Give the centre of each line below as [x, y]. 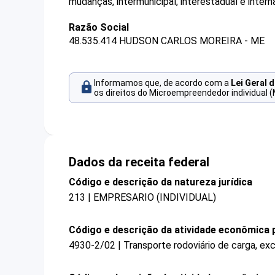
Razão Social [99, 27]
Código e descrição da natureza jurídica [161, 182]
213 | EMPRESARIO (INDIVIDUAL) [142, 197]
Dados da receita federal [139, 162]
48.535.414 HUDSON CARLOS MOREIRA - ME [167, 41]
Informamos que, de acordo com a [162, 83]
